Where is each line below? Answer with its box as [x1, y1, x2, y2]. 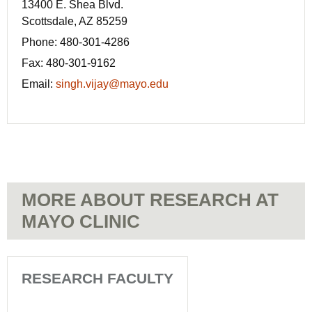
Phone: [22, 36, 60, 49]
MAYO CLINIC [22, 211, 140, 233]
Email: [22, 78, 56, 91]
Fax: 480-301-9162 [22, 57, 116, 70]
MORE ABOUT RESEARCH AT [22, 189, 279, 211]
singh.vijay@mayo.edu [56, 78, 169, 91]
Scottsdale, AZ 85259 [22, 15, 127, 28]
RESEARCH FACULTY [22, 270, 173, 287]
